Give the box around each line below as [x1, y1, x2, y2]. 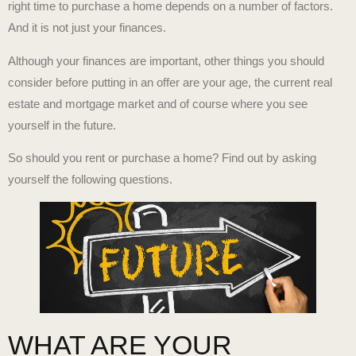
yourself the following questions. [8, 172, 172, 187]
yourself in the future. [8, 118, 116, 132]
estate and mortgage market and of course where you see [8, 96, 308, 110]
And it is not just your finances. [8, 21, 166, 35]
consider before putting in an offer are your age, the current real [8, 75, 332, 89]
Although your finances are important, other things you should [8, 53, 324, 68]
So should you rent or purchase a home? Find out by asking [8, 151, 316, 165]
